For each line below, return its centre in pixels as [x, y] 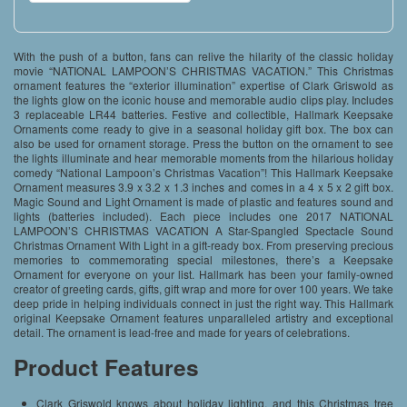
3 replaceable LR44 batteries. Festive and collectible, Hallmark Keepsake [203, 114]
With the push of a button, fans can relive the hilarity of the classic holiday [203, 56]
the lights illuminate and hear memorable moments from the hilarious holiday [203, 158]
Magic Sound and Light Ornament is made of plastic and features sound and [203, 201]
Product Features [106, 367]
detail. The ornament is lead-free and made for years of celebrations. [182, 332]
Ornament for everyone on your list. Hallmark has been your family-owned [203, 274]
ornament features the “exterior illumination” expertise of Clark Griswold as [203, 85]
